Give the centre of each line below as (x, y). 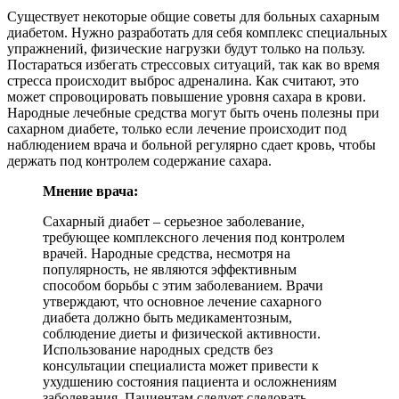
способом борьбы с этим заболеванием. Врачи (183, 285)
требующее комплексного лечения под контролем (194, 237)
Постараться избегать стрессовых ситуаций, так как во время (193, 64)
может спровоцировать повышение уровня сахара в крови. (187, 96)
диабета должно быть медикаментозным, (167, 317)
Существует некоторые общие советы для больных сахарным (193, 16)
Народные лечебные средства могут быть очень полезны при (193, 112)
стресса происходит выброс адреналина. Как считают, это (183, 80)
